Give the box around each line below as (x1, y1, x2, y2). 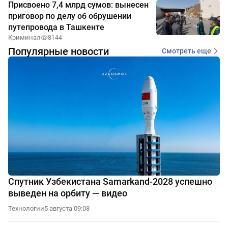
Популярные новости (8, 45, 109, 58)
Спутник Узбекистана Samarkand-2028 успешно (8, 176, 212, 187)
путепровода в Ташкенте (8, 22, 104, 32)
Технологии (8, 204, 44, 212)
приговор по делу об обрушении (8, 11, 131, 21)
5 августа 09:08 (44, 204, 90, 212)
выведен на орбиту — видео (8, 187, 127, 198)
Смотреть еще (162, 47, 211, 55)
